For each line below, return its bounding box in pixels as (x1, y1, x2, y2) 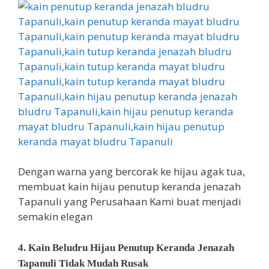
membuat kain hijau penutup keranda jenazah (18, 180, 241, 194)
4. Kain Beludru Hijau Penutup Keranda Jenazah (18, 241, 234, 253)
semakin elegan (18, 210, 92, 224)
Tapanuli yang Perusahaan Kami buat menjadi (18, 195, 241, 209)
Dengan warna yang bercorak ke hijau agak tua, (18, 165, 245, 179)
